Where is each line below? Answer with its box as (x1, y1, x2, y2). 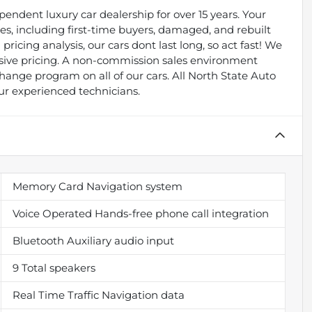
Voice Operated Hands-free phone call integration (12, 206, 269, 220)
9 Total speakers (12, 260, 95, 274)
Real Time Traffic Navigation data (12, 288, 185, 302)
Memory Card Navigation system (12, 179, 182, 193)
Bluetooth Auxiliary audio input (12, 233, 174, 247)
